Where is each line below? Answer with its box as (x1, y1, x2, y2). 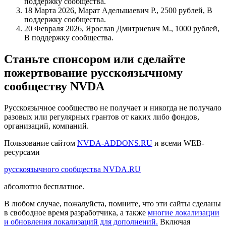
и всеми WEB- (152, 139, 204, 148)
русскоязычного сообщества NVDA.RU (4, 165, 141, 174)
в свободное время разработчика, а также (4, 208, 148, 217)
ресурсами (4, 148, 40, 157)
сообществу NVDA (4, 80, 104, 93)
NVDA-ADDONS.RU (77, 139, 152, 148)
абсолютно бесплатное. (4, 182, 84, 191)
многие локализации (148, 208, 219, 217)
